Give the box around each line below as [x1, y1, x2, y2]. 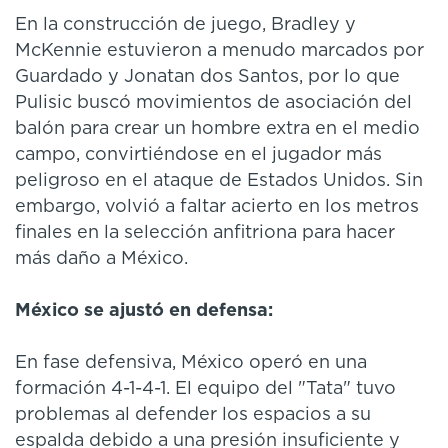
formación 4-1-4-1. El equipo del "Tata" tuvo [15, 379, 396, 398]
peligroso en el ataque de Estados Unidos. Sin [15, 171, 423, 190]
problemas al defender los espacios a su [15, 405, 371, 424]
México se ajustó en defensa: [15, 301, 273, 320]
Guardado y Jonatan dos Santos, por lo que [15, 67, 400, 86]
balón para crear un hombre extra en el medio [15, 119, 420, 138]
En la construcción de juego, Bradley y [15, 15, 356, 34]
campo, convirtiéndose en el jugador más [15, 145, 382, 164]
